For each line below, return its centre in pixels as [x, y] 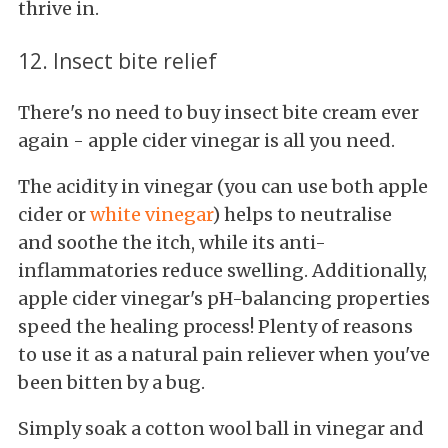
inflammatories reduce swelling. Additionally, [222, 270]
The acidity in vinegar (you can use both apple [223, 186]
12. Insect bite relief [117, 61]
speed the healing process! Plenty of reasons [215, 326]
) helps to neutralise [302, 214]
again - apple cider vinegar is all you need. [206, 140]
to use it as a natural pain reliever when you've [224, 354]
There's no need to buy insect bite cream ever [218, 112]
